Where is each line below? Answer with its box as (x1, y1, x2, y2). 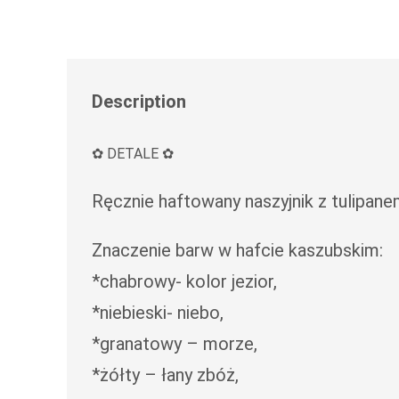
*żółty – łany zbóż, (92, 363, 240, 386)
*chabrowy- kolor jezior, (92, 270, 278, 292)
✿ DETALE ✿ (92, 144, 175, 162)
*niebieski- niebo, (92, 301, 224, 323)
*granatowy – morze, (92, 332, 258, 354)
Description (92, 90, 187, 112)
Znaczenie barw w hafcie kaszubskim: (92, 239, 384, 261)
